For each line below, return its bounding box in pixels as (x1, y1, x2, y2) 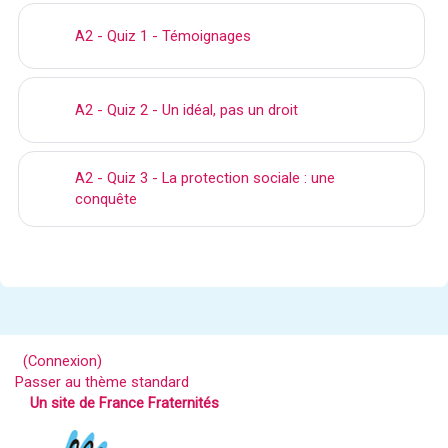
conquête (75, 190, 137, 208)
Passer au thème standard (15, 373, 189, 391)
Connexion (28, 352, 97, 370)
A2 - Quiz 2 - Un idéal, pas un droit (75, 100, 298, 119)
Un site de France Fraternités (30, 394, 219, 412)
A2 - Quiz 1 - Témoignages (75, 26, 251, 45)
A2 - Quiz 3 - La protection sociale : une (75, 169, 335, 187)
